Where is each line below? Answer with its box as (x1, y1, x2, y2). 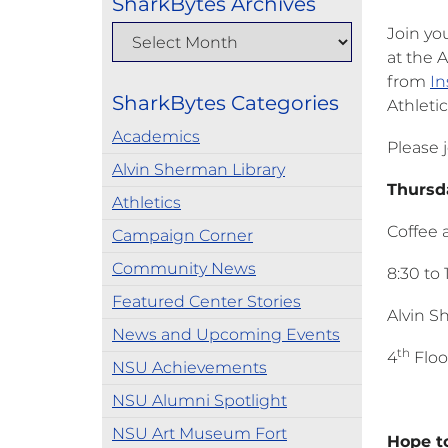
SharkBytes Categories (112, 91, 339, 115)
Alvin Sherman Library (112, 160, 285, 179)
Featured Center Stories (112, 292, 301, 311)
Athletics (112, 193, 181, 212)
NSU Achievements (112, 358, 267, 377)
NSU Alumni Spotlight (112, 391, 287, 410)
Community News (112, 259, 256, 278)
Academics (112, 127, 200, 146)
